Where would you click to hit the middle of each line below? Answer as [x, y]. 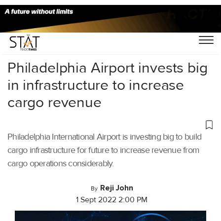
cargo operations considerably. [61, 163]
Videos [49, 33]
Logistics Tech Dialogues [110, 33]
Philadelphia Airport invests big [108, 68]
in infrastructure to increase [96, 85]
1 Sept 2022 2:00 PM [112, 200]
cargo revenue [55, 102]
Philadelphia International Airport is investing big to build [104, 137]
